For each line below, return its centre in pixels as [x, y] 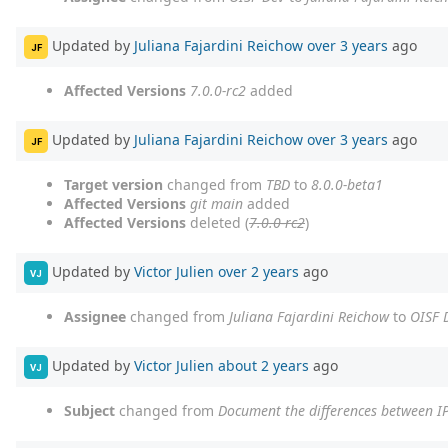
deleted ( [217, 223]
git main [216, 204]
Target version [113, 185]
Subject [89, 411]
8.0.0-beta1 [347, 185]
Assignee [95, 317]
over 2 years [258, 271]
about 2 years [263, 365]
